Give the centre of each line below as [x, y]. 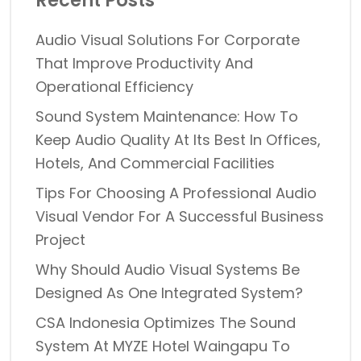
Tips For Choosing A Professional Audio [176, 193]
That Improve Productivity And [144, 63]
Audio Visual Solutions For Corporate [168, 40]
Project [60, 240]
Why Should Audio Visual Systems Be [168, 270]
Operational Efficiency [114, 87]
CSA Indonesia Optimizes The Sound [166, 323]
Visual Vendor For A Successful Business [180, 216]
